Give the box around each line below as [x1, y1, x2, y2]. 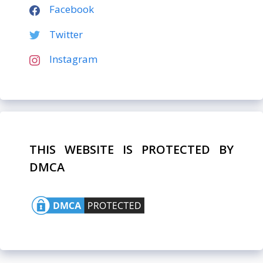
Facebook [49, 2, 94, 16]
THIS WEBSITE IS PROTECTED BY [29, 141, 234, 157]
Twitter [49, 27, 83, 41]
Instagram [49, 52, 97, 66]
